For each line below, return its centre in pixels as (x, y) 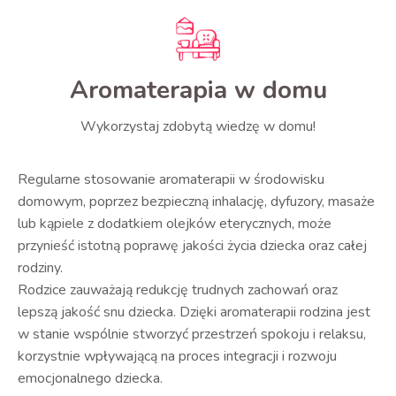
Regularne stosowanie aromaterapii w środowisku (171, 179)
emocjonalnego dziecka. (90, 378)
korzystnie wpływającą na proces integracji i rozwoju (177, 356)
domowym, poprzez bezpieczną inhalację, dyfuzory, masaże (196, 202)
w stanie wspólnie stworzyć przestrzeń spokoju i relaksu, (192, 334)
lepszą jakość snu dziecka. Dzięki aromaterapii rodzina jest (194, 312)
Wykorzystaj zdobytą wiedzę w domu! (198, 126)
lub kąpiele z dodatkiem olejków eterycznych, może (175, 224)
